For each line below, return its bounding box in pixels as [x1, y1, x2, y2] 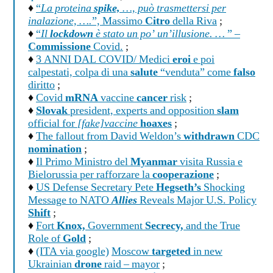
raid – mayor [102, 258, 160, 272]
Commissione [28, 40, 91, 54]
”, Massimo [92, 15, 145, 29]
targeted [152, 245, 191, 259]
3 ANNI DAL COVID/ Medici [36, 53, 172, 67]
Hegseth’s [156, 181, 201, 195]
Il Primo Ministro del [36, 155, 130, 169]
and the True [183, 219, 240, 233]
